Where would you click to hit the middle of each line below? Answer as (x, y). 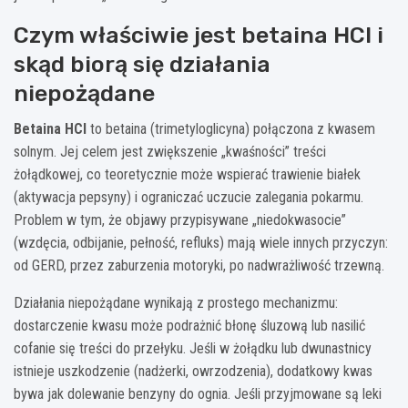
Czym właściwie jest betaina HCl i (199, 35)
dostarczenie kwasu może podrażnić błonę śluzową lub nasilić (189, 325)
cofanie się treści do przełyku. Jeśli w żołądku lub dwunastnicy (193, 348)
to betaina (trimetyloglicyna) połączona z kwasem (231, 128)
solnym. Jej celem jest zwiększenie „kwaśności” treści (170, 151)
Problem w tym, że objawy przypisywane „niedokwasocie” (180, 219)
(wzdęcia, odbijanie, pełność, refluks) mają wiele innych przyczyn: (201, 242)
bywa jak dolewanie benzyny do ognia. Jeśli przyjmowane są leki (198, 393)
